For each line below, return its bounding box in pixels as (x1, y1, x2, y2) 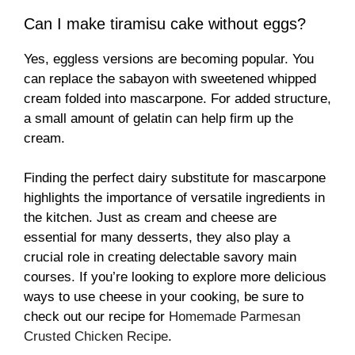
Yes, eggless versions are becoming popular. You (24, 51, 314, 67)
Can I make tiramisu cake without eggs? (24, 14, 306, 32)
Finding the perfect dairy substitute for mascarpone (24, 170, 326, 186)
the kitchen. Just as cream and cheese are (24, 210, 277, 226)
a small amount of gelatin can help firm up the (24, 110, 293, 126)
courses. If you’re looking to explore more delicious (24, 269, 326, 285)
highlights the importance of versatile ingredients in (24, 190, 325, 206)
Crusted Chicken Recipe (24, 329, 168, 345)
